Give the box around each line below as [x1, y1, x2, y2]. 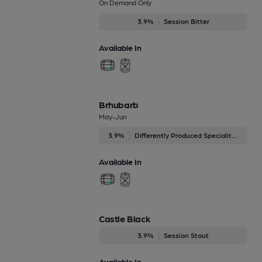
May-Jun [99, 112, 126, 120]
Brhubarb [99, 98, 139, 110]
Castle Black [99, 212, 151, 224]
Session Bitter [163, 16, 209, 25]
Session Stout [164, 230, 209, 239]
